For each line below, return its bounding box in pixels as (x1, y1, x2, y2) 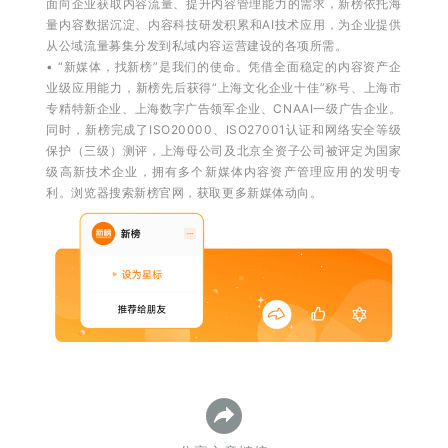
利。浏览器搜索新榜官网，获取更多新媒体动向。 (46, 185, 323, 200)
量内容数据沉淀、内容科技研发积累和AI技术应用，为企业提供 (46, 17, 402, 32)
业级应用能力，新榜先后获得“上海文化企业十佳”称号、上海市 (46, 80, 402, 95)
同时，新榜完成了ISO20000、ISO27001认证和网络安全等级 (46, 122, 402, 137)
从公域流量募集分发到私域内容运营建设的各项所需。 (46, 38, 348, 53)
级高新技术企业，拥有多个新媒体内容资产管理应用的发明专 (46, 164, 402, 179)
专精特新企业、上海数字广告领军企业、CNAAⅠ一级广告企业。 (46, 101, 402, 116)
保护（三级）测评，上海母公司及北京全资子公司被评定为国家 (46, 143, 402, 158)
